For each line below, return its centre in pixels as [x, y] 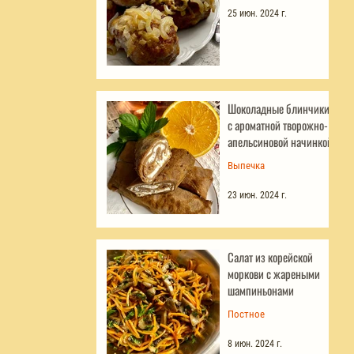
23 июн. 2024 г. [257, 195]
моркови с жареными [274, 273]
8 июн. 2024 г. [255, 343]
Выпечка [246, 165]
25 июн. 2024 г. [257, 13]
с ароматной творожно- [278, 124]
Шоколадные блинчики [279, 108]
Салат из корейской [270, 256]
